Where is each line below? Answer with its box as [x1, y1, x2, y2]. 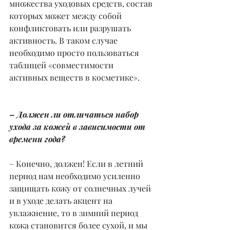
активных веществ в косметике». [9, 72, 140, 83]
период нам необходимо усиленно [9, 170, 142, 182]
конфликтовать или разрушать [9, 23, 133, 34]
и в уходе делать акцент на [9, 195, 114, 206]
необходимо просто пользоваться [9, 47, 141, 59]
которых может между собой [9, 10, 124, 22]
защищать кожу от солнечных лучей [9, 183, 153, 194]
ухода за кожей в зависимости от [9, 121, 147, 132]
